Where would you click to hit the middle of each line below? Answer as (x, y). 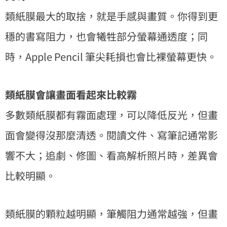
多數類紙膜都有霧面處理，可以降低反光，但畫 (111, 115)
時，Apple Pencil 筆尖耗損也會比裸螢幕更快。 (111, 56)
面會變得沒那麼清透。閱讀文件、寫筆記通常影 (111, 135)
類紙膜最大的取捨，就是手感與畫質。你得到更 (111, 16)
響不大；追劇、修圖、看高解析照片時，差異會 (111, 155)
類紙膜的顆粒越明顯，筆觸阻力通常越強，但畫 (111, 213)
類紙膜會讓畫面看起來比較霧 (71, 94)
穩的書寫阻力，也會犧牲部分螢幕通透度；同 (106, 36)
